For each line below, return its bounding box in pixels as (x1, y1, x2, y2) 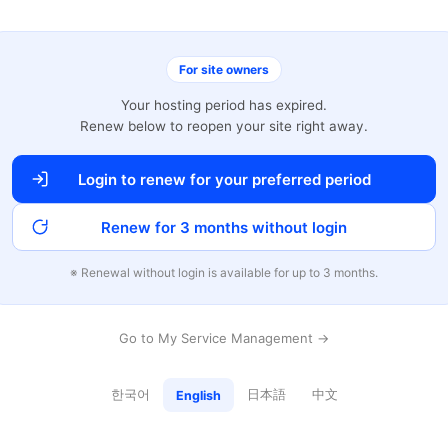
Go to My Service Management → (119, 330, 329, 346)
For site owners (179, 62, 269, 77)
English (175, 387, 221, 403)
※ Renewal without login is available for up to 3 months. (70, 265, 378, 280)
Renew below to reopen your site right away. (80, 118, 368, 134)
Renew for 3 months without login (101, 217, 347, 237)
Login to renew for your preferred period (77, 169, 371, 189)
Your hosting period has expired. (121, 97, 327, 113)
